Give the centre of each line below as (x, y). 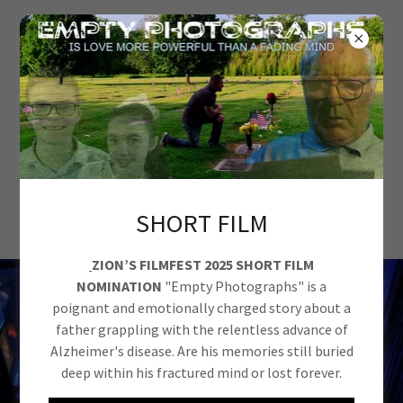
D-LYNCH (201, 135)
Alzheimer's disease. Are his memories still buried (201, 351)
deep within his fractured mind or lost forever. (201, 373)
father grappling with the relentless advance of (201, 330)
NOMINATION (119, 287)
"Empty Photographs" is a (244, 287)
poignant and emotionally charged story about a (201, 308)
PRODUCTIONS (201, 169)
